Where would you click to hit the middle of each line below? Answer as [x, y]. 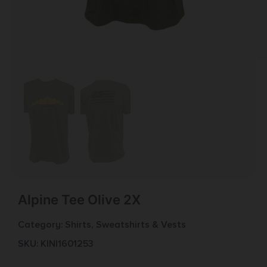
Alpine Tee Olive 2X [79, 199]
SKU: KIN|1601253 [56, 244]
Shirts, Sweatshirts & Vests [125, 225]
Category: [41, 225]
